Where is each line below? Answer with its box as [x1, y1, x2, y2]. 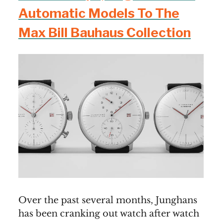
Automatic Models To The [18, 5, 179, 21]
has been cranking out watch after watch [18, 208, 199, 219]
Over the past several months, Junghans [18, 194, 197, 206]
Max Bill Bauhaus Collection [18, 25, 191, 41]
